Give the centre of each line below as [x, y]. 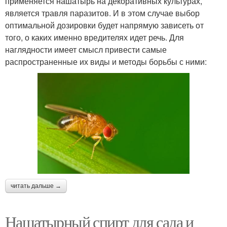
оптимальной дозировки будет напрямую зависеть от [104, 25]
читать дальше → [36, 186]
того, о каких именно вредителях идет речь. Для [94, 37]
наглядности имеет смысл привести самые [86, 49]
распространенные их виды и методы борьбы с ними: [106, 61]
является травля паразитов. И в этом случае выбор [102, 13]
